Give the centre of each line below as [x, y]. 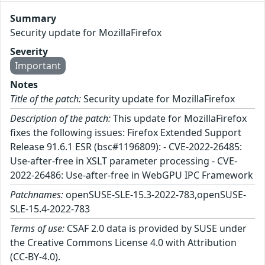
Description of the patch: [60, 119]
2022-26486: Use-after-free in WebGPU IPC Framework [132, 175]
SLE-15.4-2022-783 [50, 209]
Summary [33, 19]
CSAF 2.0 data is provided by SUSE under [156, 229]
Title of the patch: [46, 99]
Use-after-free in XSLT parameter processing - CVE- [124, 161]
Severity [29, 52]
